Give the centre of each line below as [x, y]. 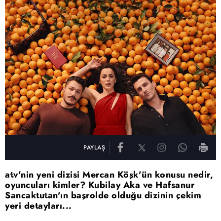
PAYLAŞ [94, 148]
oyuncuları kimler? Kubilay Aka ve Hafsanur [100, 185]
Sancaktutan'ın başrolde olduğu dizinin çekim [103, 196]
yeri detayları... [38, 206]
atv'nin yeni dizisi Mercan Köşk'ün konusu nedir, [109, 175]
